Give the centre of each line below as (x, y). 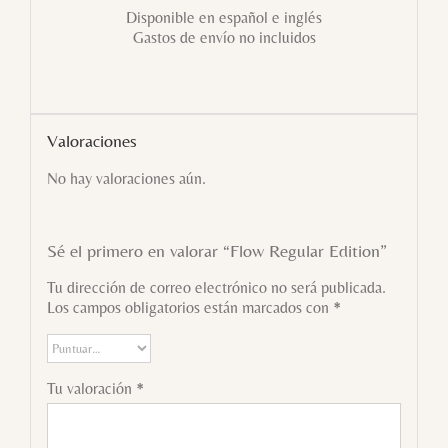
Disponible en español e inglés (224, 18)
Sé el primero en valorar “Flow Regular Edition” (216, 251)
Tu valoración (91, 389)
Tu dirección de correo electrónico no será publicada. (216, 288)
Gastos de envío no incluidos (224, 38)
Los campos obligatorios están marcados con (189, 308)
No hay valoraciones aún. (126, 179)
